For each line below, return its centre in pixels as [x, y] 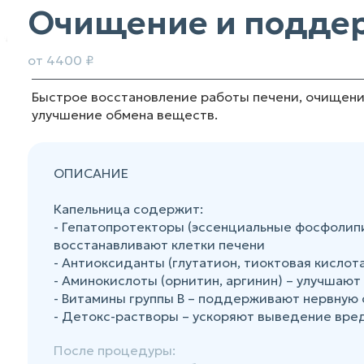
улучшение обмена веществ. [125, 115]
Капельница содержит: [128, 209]
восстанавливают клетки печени [159, 245]
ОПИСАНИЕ [91, 173]
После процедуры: [115, 350]
